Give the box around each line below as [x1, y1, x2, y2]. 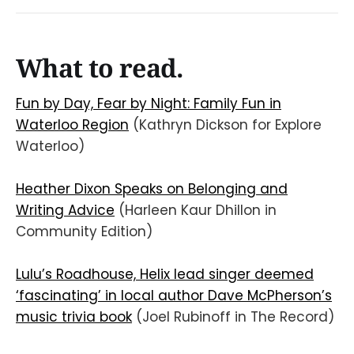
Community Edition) [16, 222, 153, 242]
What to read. [16, 51, 183, 85]
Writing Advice [16, 201, 115, 220]
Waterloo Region [16, 115, 129, 134]
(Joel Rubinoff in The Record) [132, 307, 334, 327]
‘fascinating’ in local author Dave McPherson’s [16, 286, 332, 306]
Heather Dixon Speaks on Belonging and [16, 179, 288, 199]
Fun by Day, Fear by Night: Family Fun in [16, 93, 281, 113]
